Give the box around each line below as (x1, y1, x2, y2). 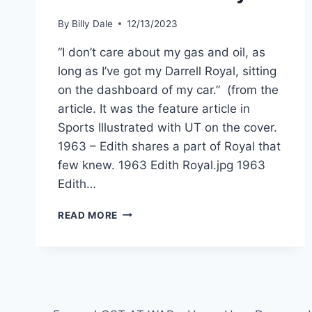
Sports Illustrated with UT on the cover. (58, 120, 277, 134)
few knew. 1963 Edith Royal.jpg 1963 (58, 157, 265, 172)
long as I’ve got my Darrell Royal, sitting (58, 63, 276, 78)
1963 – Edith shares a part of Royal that (58, 139, 281, 153)
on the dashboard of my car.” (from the (58, 82, 279, 97)
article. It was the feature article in (58, 101, 250, 116)
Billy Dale (72, 17, 114, 29)
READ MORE (58, 209, 118, 221)
